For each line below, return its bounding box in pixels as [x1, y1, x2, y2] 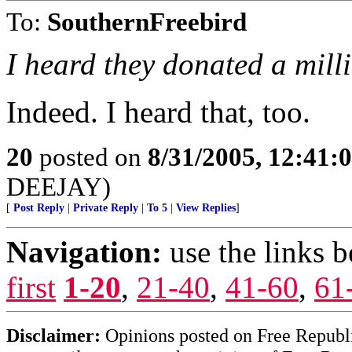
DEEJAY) [6, 172, 111, 201]
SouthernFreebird [47, 7, 247, 36]
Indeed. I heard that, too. [6, 95, 310, 129]
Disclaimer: [6, 324, 101, 346]
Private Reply [73, 202, 138, 214]
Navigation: [6, 235, 162, 269]
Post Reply [13, 202, 64, 214]
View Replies [176, 202, 236, 214]
